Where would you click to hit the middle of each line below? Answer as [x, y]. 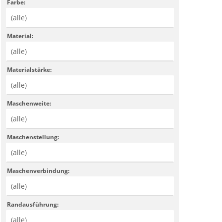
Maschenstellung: [33, 137]
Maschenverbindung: [38, 170]
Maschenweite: [29, 103]
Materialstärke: [29, 69]
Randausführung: [33, 204]
